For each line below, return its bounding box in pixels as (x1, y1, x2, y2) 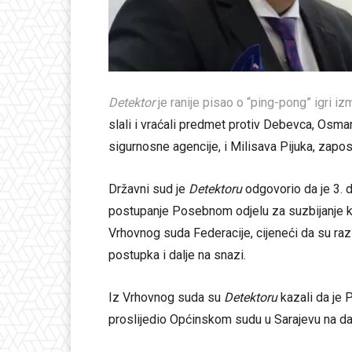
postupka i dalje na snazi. (108, 247, 246, 263)
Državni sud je (108, 181, 189, 197)
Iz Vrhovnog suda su (108, 290, 224, 306)
